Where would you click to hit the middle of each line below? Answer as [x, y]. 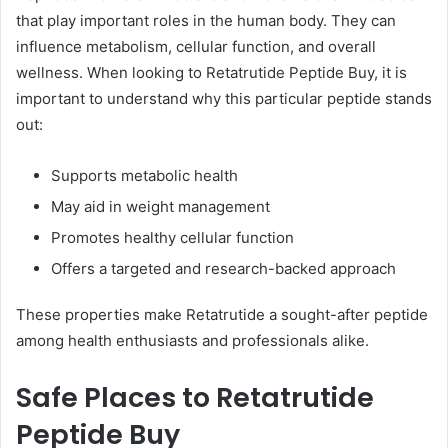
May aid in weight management [160, 207]
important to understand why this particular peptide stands [224, 99]
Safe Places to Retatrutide [195, 398]
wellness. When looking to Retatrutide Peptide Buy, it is [211, 73]
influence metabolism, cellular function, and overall [196, 47]
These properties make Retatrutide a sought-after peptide [222, 315]
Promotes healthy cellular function [172, 238]
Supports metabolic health [144, 176]
